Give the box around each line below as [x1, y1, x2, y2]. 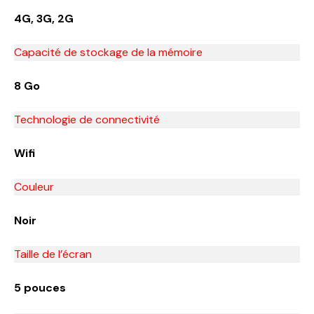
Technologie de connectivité [14, 111, 160, 127]
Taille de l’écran [14, 246, 92, 261]
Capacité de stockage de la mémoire [14, 44, 203, 60]
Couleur [14, 179, 54, 194]
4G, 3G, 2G [14, 11, 74, 26]
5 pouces [14, 280, 66, 295]
